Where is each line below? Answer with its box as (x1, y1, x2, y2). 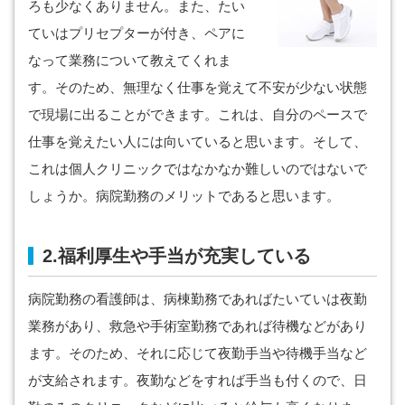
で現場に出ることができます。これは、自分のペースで (28, 107, 367, 123)
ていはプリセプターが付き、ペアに (28, 25, 245, 42)
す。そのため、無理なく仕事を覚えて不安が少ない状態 (28, 80, 367, 96)
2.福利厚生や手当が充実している (42, 246, 311, 267)
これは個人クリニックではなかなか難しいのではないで (28, 161, 367, 177)
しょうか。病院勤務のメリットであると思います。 (28, 188, 340, 204)
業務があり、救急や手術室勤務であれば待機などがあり (28, 318, 367, 334)
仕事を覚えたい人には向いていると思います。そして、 (28, 134, 367, 150)
